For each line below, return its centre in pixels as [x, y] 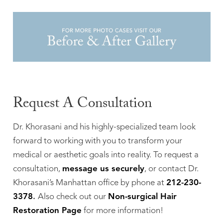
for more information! [122, 211]
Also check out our [73, 197]
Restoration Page [47, 211]
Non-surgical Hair [142, 197]
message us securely [103, 169]
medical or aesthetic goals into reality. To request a [106, 155]
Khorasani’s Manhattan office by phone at [89, 183]
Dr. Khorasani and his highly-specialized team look [104, 127]
